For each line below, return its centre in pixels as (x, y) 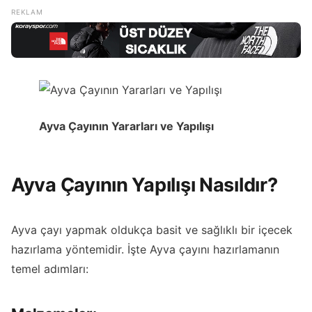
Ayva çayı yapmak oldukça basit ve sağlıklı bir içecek (152, 230)
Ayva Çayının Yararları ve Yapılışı (126, 126)
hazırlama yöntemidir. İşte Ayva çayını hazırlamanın (145, 250)
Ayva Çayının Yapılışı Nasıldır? (145, 185)
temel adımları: (50, 269)
